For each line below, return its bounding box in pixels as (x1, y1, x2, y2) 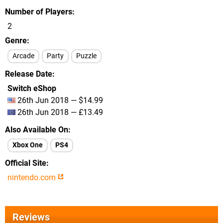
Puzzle (76, 52, 97, 60)
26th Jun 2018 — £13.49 (15, 108, 103, 117)
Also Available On (5, 125, 68, 134)
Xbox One (12, 141, 43, 149)
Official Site (5, 158, 46, 168)
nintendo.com (7, 173, 58, 182)
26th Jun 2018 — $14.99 (15, 96, 103, 105)
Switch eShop (7, 84, 56, 93)
